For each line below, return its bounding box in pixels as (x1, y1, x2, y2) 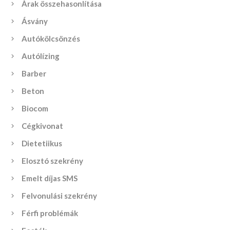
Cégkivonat (22, 121, 63, 131)
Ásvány (22, 16, 48, 26)
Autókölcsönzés (22, 34, 80, 44)
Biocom (22, 104, 48, 113)
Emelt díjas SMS (22, 174, 78, 183)
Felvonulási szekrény (22, 191, 97, 201)
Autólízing (22, 51, 60, 61)
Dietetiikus (22, 139, 62, 148)
